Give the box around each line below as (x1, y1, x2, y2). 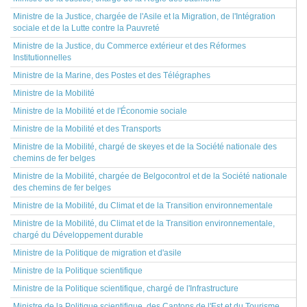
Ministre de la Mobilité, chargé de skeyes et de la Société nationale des (13, 142, 277, 151)
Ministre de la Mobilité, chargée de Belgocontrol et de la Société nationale (13, 171, 287, 181)
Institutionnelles (13, 53, 71, 62)
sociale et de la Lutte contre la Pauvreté (13, 23, 160, 33)
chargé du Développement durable (13, 230, 143, 240)
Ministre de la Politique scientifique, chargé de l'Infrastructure (13, 284, 238, 293)
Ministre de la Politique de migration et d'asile (13, 248, 182, 258)
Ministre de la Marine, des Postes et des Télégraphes (13, 71, 210, 80)
